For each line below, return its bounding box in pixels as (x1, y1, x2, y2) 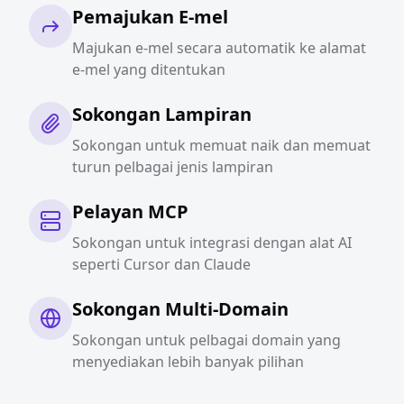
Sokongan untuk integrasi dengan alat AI (72, 233, 352, 252)
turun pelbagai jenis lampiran (72, 157, 273, 177)
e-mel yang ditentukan (72, 60, 225, 79)
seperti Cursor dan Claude (72, 254, 251, 274)
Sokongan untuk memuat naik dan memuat (72, 135, 371, 155)
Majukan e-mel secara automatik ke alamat (72, 38, 366, 58)
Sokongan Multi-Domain (72, 297, 289, 321)
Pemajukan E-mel (72, 5, 228, 29)
